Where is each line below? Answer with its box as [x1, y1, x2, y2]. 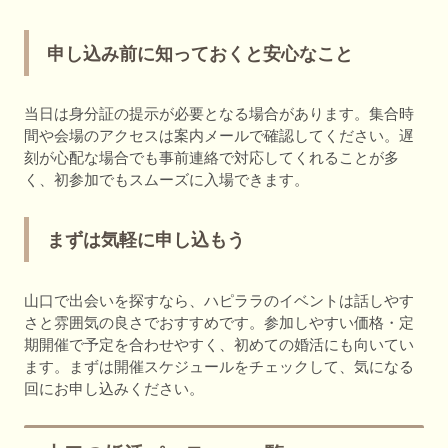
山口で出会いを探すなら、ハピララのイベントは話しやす [24, 291, 414, 309]
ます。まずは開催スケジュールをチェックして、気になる [24, 357, 414, 375]
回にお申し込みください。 [24, 379, 204, 397]
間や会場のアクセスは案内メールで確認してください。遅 [24, 127, 414, 145]
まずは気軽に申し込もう [47, 230, 245, 251]
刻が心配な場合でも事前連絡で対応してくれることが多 [24, 149, 399, 167]
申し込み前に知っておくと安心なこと [47, 44, 353, 65]
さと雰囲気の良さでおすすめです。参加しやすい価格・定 [24, 313, 414, 331]
